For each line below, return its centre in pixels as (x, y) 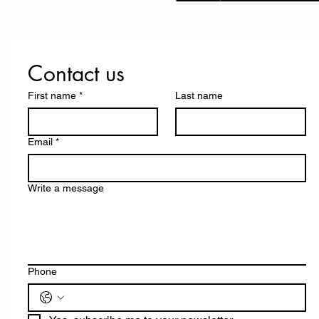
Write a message (66, 188)
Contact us (76, 73)
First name (52, 95)
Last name (199, 95)
